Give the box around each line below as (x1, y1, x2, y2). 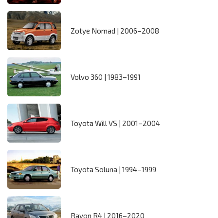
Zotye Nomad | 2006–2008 (71, 26, 159, 36)
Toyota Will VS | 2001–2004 (71, 119, 160, 128)
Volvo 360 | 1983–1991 (71, 73, 141, 82)
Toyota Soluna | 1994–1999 (71, 165, 156, 174)
